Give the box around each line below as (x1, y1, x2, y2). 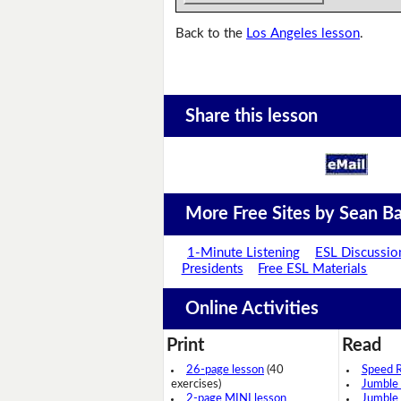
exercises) (171, 379, 221, 391)
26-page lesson (186, 364, 264, 377)
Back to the (175, 27, 247, 41)
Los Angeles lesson (246, 27, 361, 41)
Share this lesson (184, 107, 318, 125)
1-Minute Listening (187, 246, 301, 260)
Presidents (181, 262, 243, 277)
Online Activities (184, 300, 319, 319)
